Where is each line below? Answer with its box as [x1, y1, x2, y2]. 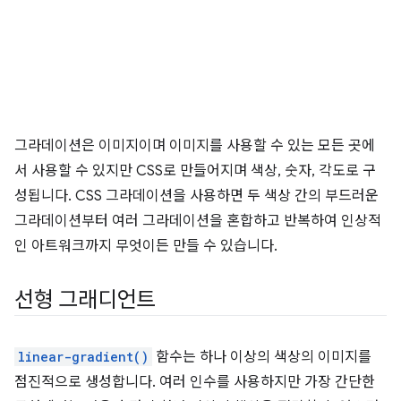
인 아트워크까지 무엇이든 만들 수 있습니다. [14, 237, 277, 256]
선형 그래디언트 [14, 286, 157, 314]
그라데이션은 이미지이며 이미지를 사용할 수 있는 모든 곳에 [14, 137, 375, 156]
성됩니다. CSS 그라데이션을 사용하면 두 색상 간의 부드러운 [14, 187, 379, 206]
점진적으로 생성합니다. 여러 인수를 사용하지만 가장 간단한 [14, 373, 375, 392]
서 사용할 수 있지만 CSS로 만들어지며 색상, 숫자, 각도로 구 [14, 162, 376, 181]
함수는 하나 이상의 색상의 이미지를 [152, 348, 371, 367]
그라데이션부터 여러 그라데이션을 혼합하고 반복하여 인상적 [14, 212, 381, 231]
